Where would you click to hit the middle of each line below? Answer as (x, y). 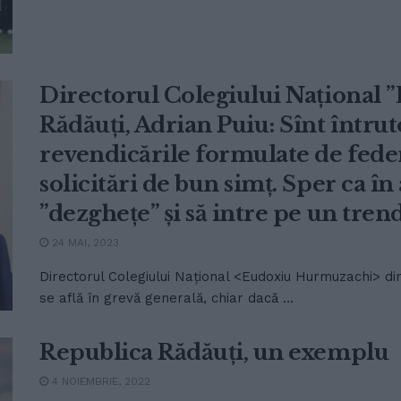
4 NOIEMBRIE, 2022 (99, 381)
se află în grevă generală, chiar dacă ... (166, 298)
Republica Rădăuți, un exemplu (214, 352)
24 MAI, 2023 (84, 242)
